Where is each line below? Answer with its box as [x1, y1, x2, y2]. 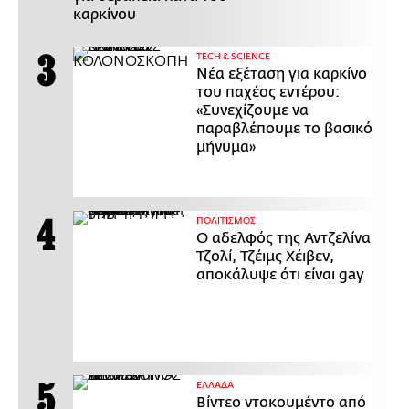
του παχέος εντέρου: [196, 84, 340, 101]
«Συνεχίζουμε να [196, 102, 309, 120]
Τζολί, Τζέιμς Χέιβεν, [196, 248, 334, 266]
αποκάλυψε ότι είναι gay [196, 267, 364, 284]
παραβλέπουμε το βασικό [196, 121, 372, 138]
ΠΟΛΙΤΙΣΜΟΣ [196, 215, 256, 227]
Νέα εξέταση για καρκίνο [196, 66, 367, 83]
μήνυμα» [196, 139, 256, 156]
